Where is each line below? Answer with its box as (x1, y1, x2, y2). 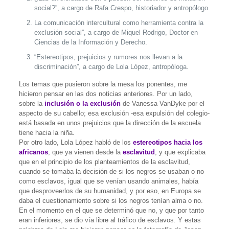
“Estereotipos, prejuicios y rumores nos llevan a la (34, 53, 182, 61)
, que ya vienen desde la (48, 148, 123, 156)
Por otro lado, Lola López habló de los (18, 139, 133, 147)
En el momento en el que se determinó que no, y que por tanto (18, 207, 204, 215)
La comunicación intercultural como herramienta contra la (34, 19, 203, 27)
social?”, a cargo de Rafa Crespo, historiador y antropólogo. (34, 4, 210, 12)
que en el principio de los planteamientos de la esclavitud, (18, 158, 190, 166)
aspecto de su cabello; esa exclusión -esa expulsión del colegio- (18, 109, 210, 118)
